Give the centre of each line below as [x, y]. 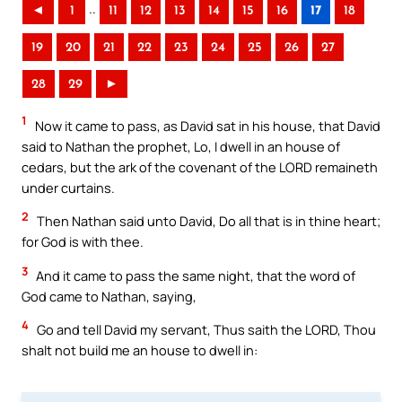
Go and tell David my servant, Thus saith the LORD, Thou [205, 330]
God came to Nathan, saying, [109, 296]
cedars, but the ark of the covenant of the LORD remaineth [200, 166]
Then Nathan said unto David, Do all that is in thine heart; [207, 221]
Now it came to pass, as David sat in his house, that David [206, 125]
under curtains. [68, 187]
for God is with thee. [83, 242]
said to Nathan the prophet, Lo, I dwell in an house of [181, 146]
